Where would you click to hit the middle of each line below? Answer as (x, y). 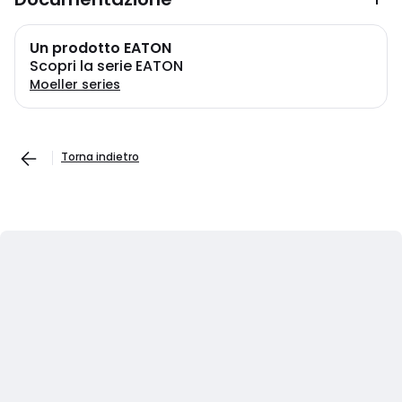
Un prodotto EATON (100, 48)
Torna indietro (100, 157)
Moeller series (75, 84)
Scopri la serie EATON (106, 66)
